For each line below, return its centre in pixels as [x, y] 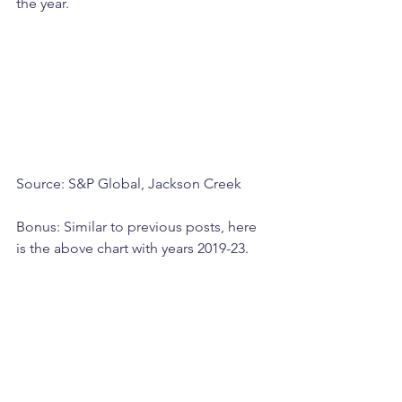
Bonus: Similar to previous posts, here [138, 226]
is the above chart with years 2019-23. [132, 248]
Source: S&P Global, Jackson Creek [129, 183]
